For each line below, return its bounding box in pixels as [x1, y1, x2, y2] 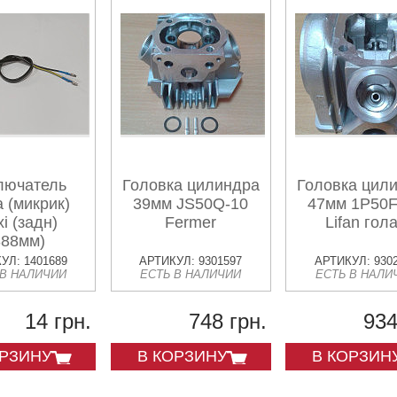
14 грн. [25, 309, 92, 333]
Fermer [165, 214, 217, 231]
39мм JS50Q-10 [133, 195, 249, 213]
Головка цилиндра [121, 176, 260, 194]
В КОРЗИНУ [136, 347, 227, 365]
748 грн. [188, 309, 267, 333]
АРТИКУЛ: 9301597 [139, 254, 243, 268]
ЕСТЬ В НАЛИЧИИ [140, 268, 242, 281]
